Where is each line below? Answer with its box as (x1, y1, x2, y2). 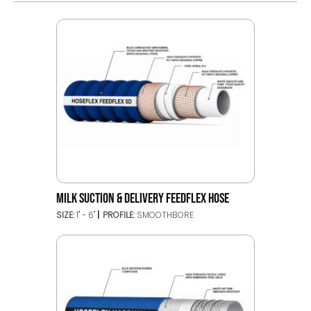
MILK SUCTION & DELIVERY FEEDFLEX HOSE (56, 190, 229, 208)
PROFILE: (103, 209, 137, 221)
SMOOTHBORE (137, 209, 194, 221)
